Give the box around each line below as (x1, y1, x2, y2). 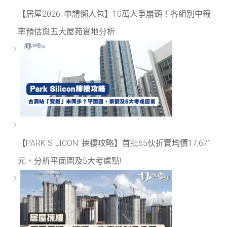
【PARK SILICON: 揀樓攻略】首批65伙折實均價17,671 (18, 138, 212, 148)
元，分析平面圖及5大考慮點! (18, 156, 121, 166)
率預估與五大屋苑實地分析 (18, 27, 115, 36)
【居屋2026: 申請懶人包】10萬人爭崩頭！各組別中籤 (18, 9, 211, 19)
